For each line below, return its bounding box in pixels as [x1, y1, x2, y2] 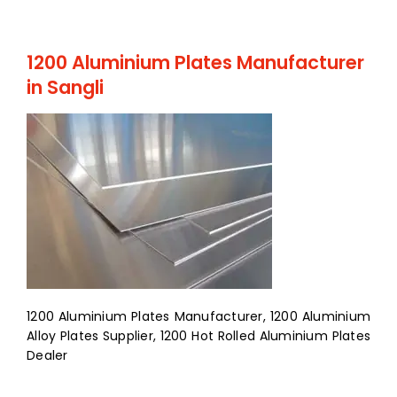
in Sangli [27, 74, 104, 101]
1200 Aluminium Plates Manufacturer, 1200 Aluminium [27, 307, 370, 325]
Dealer [27, 346, 68, 364]
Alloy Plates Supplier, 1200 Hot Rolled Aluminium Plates [27, 326, 370, 345]
